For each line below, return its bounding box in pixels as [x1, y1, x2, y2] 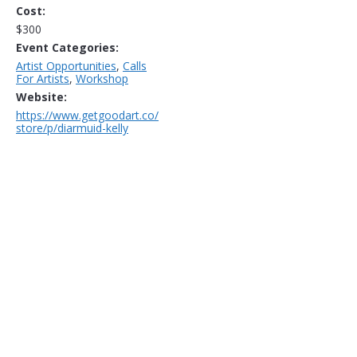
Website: [16, 88, 67, 104]
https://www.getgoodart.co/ [16, 107, 159, 123]
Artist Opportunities [16, 57, 116, 73]
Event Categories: [16, 39, 119, 55]
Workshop [76, 70, 128, 86]
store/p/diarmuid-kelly [16, 120, 128, 135]
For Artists [16, 70, 69, 86]
